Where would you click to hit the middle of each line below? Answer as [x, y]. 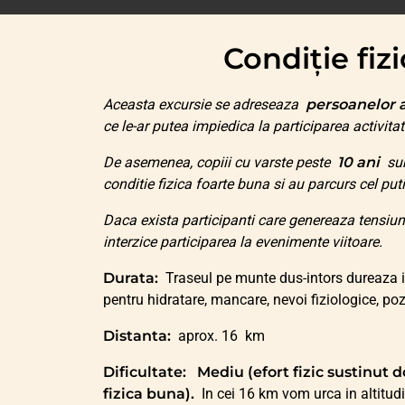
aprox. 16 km [220, 336]
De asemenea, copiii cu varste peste [220, 163]
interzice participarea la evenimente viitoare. [243, 242]
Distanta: [139, 336]
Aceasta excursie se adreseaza [204, 105]
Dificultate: [146, 372]
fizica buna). [151, 394]
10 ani [360, 163]
